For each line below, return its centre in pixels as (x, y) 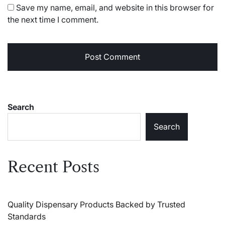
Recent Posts (53, 167)
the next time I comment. (53, 19)
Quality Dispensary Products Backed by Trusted (96, 204)
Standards (27, 216)
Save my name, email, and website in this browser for (115, 7)
